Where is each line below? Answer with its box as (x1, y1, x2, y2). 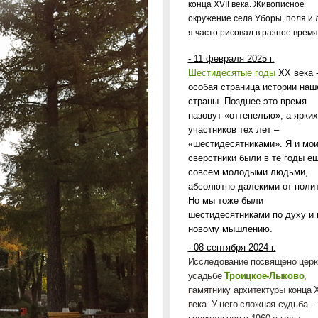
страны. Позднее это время (187, 96, 307, 106)
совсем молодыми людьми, (187, 167, 308, 177)
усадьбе (187, 270, 225, 281)
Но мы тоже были (187, 195, 263, 206)
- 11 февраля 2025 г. (187, 53, 275, 64)
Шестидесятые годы (187, 67, 275, 78)
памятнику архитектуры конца (187, 285, 314, 295)
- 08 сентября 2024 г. (187, 242, 276, 253)
